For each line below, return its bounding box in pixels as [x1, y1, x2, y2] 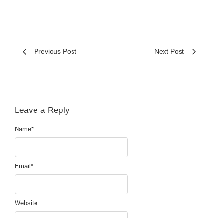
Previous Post [34, 47, 76, 55]
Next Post [154, 47, 184, 55]
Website [15, 200, 37, 207]
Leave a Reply [15, 105, 70, 115]
